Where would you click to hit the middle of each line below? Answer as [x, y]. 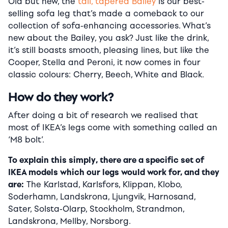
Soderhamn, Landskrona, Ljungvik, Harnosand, [102, 196]
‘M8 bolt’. [26, 139]
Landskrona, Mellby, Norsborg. [69, 221]
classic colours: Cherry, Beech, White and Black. [106, 74]
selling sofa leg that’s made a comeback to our [106, 13]
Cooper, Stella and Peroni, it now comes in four [104, 62]
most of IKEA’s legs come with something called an [113, 127]
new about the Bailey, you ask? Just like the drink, [108, 38]
